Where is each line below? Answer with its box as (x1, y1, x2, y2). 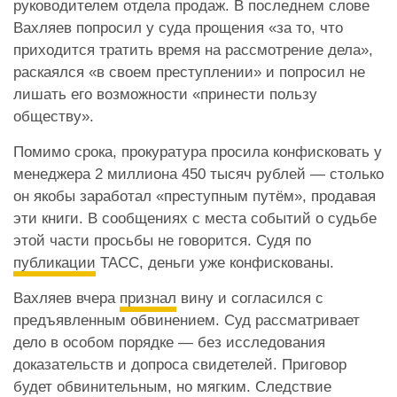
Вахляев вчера (13, 289, 120, 307)
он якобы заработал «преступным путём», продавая (13, 187, 376, 205)
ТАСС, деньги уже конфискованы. (96, 253, 334, 271)
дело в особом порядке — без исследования (13, 333, 325, 351)
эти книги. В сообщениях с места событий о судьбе (13, 209, 377, 227)
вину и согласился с (176, 289, 323, 307)
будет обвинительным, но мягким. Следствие (13, 378, 331, 395)
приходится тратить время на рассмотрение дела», (13, 41, 373, 58)
